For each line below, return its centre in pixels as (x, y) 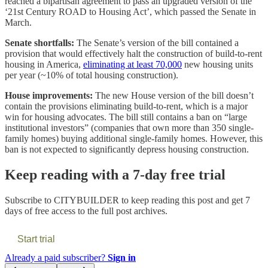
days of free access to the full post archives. (86, 211)
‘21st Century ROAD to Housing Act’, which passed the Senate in (130, 11)
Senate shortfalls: (41, 42)
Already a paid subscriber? (56, 257)
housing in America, (44, 64)
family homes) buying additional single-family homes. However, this (134, 138)
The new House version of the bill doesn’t (173, 95)
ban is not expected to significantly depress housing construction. (127, 149)
